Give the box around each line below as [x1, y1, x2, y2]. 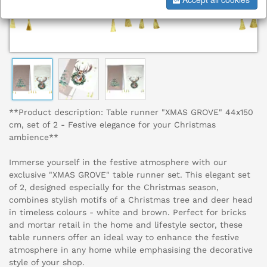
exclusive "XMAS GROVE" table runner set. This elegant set [9, 170, 250, 180]
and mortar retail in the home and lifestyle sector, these [9, 220, 243, 230]
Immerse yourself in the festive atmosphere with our [9, 157, 227, 167]
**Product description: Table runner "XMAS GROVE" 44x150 [9, 107, 253, 117]
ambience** [9, 132, 58, 142]
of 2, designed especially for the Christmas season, [9, 182, 219, 193]
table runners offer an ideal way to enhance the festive [9, 232, 239, 243]
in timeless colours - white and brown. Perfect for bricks [9, 207, 246, 218]
